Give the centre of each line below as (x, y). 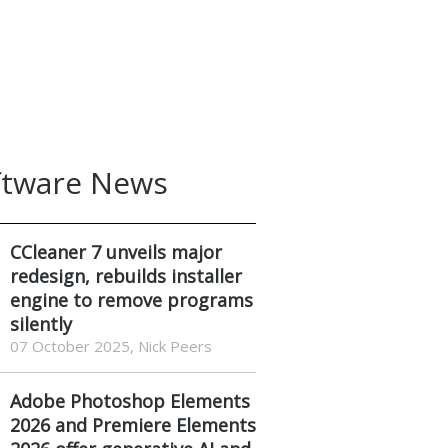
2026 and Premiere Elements (132, 424)
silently (40, 323)
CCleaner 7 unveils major (115, 251)
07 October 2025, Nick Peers (110, 345)
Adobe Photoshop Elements (129, 400)
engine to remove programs (131, 299)
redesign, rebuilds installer (125, 275)
